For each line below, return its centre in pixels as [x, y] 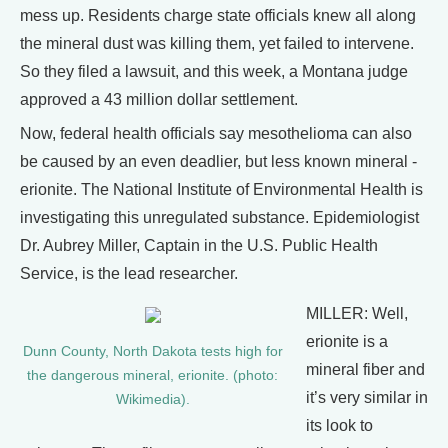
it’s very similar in [367, 397]
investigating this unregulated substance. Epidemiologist [219, 217]
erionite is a [347, 341]
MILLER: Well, [357, 313]
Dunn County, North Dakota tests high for [152, 351]
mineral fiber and [365, 369]
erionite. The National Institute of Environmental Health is [221, 189]
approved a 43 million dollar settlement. [159, 99]
